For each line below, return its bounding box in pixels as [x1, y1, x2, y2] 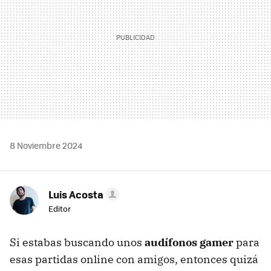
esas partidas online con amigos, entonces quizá [10, 252, 258, 267]
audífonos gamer [145, 235, 233, 250]
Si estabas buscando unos [10, 235, 145, 250]
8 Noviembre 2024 [10, 139, 82, 152]
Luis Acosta [48, 187, 103, 202]
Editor [48, 203, 71, 215]
